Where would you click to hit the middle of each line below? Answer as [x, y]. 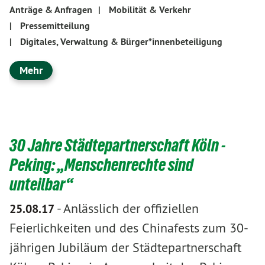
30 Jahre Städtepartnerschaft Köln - [117, 145]
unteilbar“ [41, 184]
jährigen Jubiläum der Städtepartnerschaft [125, 247]
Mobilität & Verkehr [150, 10]
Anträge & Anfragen [51, 10]
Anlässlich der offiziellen [131, 208]
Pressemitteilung [55, 26]
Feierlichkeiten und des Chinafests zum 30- [129, 227]
